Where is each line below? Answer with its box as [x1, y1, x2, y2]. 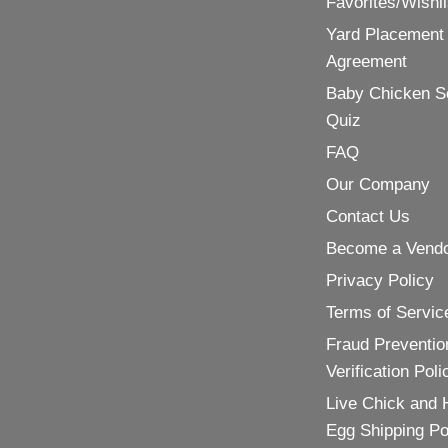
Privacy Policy [325, 270, 434, 290]
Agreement [325, 51, 407, 71]
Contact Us [325, 206, 410, 226]
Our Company [325, 174, 430, 194]
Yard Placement [325, 24, 444, 44]
